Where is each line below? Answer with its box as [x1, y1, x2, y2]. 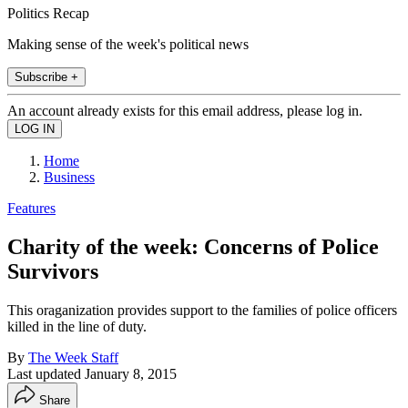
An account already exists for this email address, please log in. [7, 102, 362, 118]
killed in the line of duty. [7, 318, 147, 334]
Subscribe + [15, 69, 78, 84]
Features [7, 199, 56, 216]
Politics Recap [7, 5, 89, 21]
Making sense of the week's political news [7, 36, 249, 52]
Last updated [7, 365, 85, 382]
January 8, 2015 [85, 365, 177, 382]
